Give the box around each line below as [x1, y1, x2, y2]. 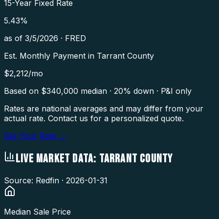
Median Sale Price [4, 206, 71, 217]
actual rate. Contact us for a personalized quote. [4, 113, 184, 123]
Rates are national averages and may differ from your [4, 103, 203, 113]
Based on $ [4, 86, 46, 96]
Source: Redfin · [4, 175, 66, 185]
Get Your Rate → [4, 131, 66, 141]
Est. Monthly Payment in [4, 50, 97, 61]
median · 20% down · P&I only [78, 86, 192, 96]
